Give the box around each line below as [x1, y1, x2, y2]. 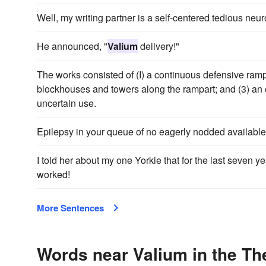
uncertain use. [37, 96, 96, 110]
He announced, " [37, 39, 107, 53]
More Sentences [37, 201, 104, 214]
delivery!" [138, 39, 179, 53]
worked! [37, 167, 70, 181]
